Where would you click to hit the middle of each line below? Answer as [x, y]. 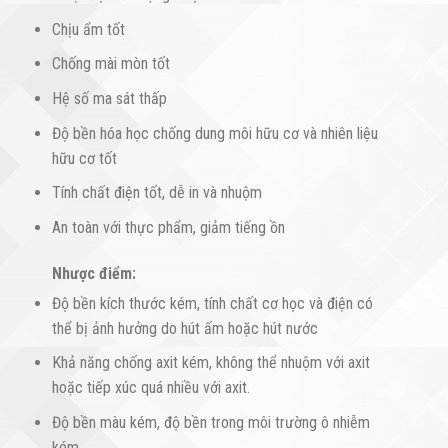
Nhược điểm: [93, 273]
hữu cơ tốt [84, 158]
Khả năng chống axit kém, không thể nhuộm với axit [210, 363]
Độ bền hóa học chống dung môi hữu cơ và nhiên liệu [214, 133]
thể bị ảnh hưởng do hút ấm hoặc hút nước [184, 328]
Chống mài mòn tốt [110, 64]
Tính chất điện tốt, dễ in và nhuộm [156, 193]
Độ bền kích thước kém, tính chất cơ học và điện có [212, 303]
